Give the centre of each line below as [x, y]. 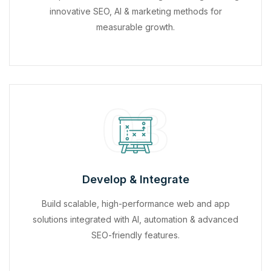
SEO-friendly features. [135, 235]
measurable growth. [135, 27]
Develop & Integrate [135, 179]
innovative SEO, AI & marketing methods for [135, 11]
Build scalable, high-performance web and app [135, 203]
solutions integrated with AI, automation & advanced [135, 219]
